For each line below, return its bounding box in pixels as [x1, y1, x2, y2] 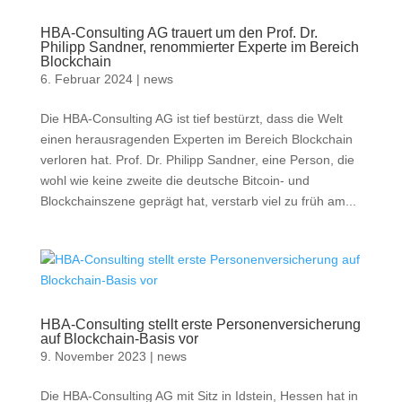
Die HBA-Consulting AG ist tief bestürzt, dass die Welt [39, 111, 343, 126]
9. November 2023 [39, 349, 146, 363]
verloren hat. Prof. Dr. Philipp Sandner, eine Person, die [39, 153, 354, 167]
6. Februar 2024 [39, 72, 133, 86]
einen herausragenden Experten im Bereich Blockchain [39, 132, 353, 146]
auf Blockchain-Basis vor [39, 331, 198, 346]
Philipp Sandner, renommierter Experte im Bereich [39, 39, 359, 55]
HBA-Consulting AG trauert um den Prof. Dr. [39, 25, 318, 40]
